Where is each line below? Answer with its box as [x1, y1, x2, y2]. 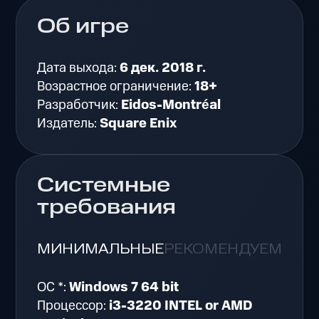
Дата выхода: [37, 58, 120, 78]
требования [37, 194, 177, 223]
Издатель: [37, 113, 100, 133]
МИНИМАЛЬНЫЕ [37, 239, 164, 258]
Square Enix [100, 113, 178, 133]
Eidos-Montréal [121, 95, 221, 115]
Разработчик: [37, 95, 122, 115]
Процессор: [37, 296, 110, 316]
